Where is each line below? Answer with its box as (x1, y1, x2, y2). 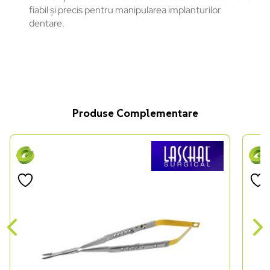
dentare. (29, 17, 64, 30)
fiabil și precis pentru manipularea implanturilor (29, 4, 221, 17)
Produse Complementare (72, 106, 198, 121)
